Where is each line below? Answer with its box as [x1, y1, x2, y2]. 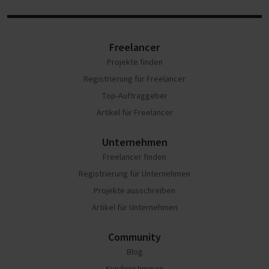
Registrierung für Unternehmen [79, 168, 190, 179]
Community [108, 230, 161, 244]
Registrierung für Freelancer [83, 73, 186, 84]
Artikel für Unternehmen [91, 202, 178, 213]
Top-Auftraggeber [101, 90, 168, 101]
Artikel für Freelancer [96, 107, 173, 118]
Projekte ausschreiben [94, 185, 175, 196]
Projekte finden [106, 56, 163, 67]
